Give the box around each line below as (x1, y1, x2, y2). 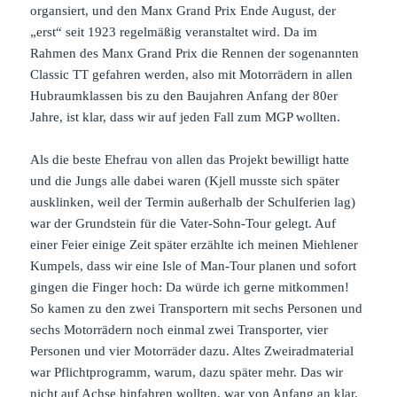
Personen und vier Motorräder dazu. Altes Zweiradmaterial (30, 343, 354, 358)
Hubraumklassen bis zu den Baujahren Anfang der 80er (30, 88, 339, 103)
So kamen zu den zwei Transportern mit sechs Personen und (30, 300, 363, 315)
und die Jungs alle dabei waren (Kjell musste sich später (30, 173, 340, 188)
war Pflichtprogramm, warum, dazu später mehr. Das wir (30, 364, 344, 379)
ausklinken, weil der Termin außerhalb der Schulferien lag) (30, 194, 356, 209)
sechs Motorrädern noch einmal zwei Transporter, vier (30, 322, 329, 337)
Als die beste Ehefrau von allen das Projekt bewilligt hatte (30, 152, 350, 167)
